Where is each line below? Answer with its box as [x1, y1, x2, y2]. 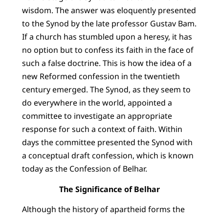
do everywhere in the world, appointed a [22, 97, 172, 109]
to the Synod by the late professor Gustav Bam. [22, 18, 197, 29]
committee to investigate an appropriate [22, 110, 172, 122]
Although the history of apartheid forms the [22, 203, 185, 215]
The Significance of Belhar [59, 183, 160, 195]
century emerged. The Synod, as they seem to [22, 84, 191, 95]
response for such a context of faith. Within [22, 124, 182, 135]
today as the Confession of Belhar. [22, 163, 147, 175]
